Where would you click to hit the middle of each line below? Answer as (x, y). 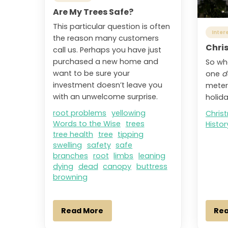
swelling (67, 145)
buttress (152, 167)
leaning (152, 156)
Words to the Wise (87, 124)
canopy (117, 167)
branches (70, 156)
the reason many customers (106, 38)
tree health (73, 135)
